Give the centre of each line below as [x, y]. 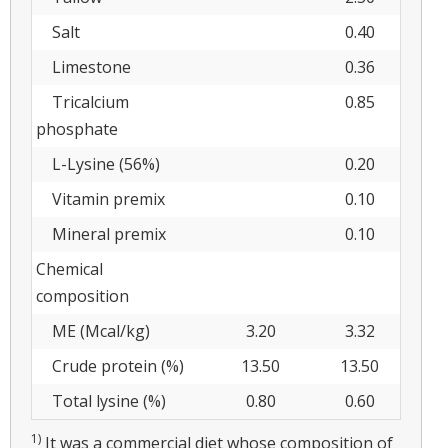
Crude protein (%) [110, 365]
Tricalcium [82, 101]
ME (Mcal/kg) [93, 330]
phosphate [77, 128]
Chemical [69, 268]
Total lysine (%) [101, 400]
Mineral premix [101, 233]
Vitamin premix [100, 198]
